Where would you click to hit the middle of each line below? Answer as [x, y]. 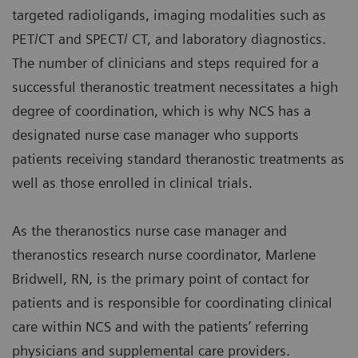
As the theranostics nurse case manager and [149, 231]
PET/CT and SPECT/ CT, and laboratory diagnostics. [169, 39]
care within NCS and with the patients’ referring [160, 327]
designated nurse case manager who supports [155, 135]
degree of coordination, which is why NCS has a [161, 111]
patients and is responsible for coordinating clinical [172, 303]
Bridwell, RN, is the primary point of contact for [161, 279]
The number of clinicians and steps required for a [165, 63]
